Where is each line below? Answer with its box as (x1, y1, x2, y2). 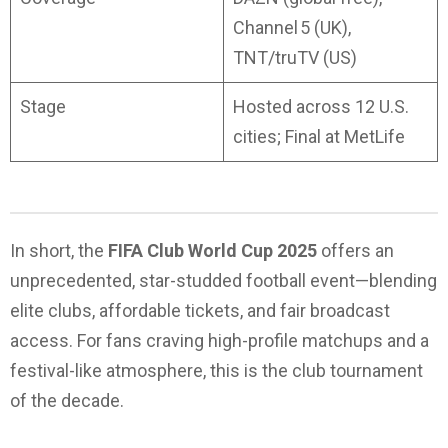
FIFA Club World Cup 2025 (108, 240, 317, 262)
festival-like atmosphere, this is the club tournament (10, 360, 423, 382)
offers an (317, 240, 394, 262)
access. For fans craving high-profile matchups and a (10, 330, 429, 352)
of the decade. (10, 390, 124, 412)
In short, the (10, 240, 108, 262)
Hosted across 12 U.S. (233, 96, 409, 118)
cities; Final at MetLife (233, 126, 405, 148)
